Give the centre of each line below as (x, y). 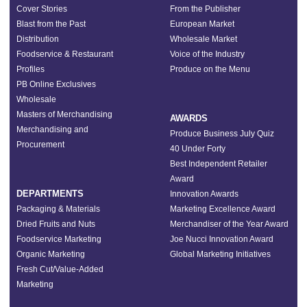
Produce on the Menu (210, 69)
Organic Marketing (51, 254)
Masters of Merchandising (64, 114)
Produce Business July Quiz (222, 133)
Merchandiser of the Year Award (229, 224)
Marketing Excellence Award (223, 209)
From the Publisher (205, 9)
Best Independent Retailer (219, 163)
